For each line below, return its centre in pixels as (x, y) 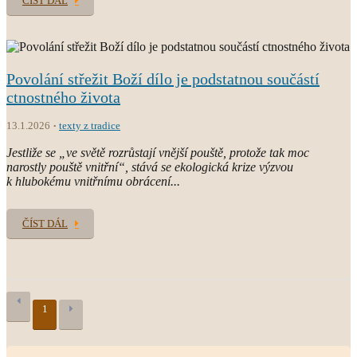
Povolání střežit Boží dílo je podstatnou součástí (163, 78)
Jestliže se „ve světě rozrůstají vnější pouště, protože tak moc (158, 152)
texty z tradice (90, 125)
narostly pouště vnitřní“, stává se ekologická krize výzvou (150, 167)
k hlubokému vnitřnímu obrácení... (93, 181)
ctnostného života (63, 97)
